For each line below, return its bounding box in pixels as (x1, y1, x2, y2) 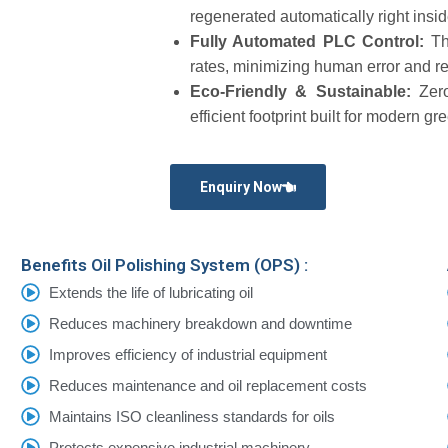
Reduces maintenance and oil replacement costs (49, 377, 368, 394)
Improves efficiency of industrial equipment (49, 346, 328, 363)
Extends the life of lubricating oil (49, 284, 254, 301)
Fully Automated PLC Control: (190, 33, 425, 50)
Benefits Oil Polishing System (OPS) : (20, 255, 308, 275)
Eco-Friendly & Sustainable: (190, 83, 411, 100)
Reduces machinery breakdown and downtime (49, 315, 353, 332)
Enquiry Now (200, 179, 282, 195)
